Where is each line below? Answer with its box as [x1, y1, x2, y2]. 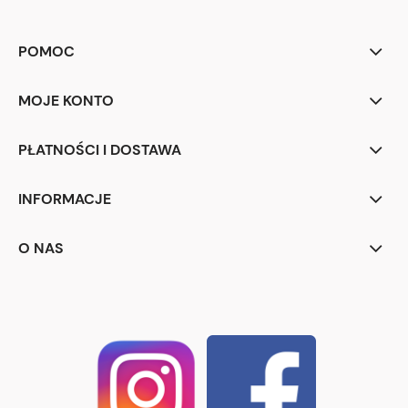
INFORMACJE [18, 189, 111, 209]
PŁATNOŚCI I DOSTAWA [18, 140, 181, 160]
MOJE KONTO [18, 91, 114, 111]
